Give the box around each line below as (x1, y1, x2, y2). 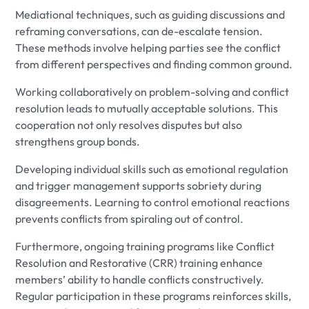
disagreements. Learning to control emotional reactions (15, 195, 290, 209)
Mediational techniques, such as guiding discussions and (15, 7, 286, 21)
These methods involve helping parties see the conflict (15, 40, 281, 54)
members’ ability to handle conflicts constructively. (15, 272, 265, 286)
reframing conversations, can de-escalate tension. (15, 23, 263, 38)
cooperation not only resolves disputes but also (15, 117, 243, 132)
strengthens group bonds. (15, 134, 141, 148)
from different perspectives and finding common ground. (15, 57, 293, 71)
